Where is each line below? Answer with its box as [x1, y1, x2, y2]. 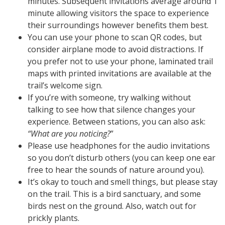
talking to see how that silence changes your [28, 103, 195, 115]
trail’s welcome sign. [28, 79, 102, 91]
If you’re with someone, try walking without [28, 91, 191, 103]
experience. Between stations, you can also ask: [28, 116, 205, 127]
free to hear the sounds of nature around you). [28, 164, 204, 175]
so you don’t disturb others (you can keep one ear [28, 152, 215, 163]
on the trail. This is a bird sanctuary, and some [28, 188, 201, 199]
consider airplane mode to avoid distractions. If [28, 43, 203, 55]
